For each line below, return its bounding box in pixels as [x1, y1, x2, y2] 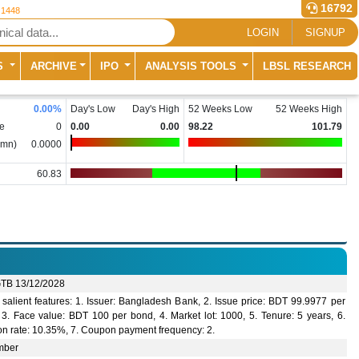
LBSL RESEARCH [262, 59, 351, 72]
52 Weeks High [276, 103, 342, 115]
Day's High [132, 103, 179, 115]
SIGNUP [305, 26, 345, 38]
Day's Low [70, 103, 115, 115]
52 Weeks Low [188, 103, 252, 115]
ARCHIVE [30, 59, 77, 72]
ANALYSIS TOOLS [144, 59, 240, 72]
